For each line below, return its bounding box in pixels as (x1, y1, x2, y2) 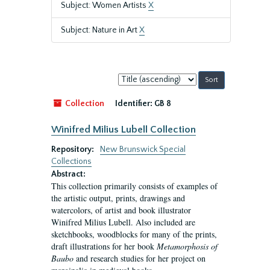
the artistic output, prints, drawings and (51, 192, 185, 204)
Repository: (51, 145, 96, 154)
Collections (51, 157, 92, 166)
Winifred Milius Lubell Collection (51, 124, 196, 135)
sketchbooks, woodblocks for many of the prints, (51, 228, 217, 240)
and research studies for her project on (74, 253, 206, 264)
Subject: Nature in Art (61, 25, 139, 35)
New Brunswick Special (100, 145, 186, 154)
